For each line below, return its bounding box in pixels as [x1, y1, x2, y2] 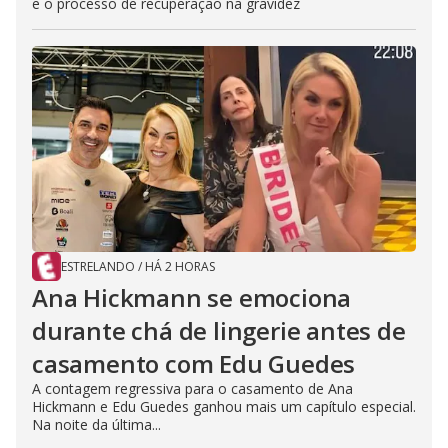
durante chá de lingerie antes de [32, 314, 406, 348]
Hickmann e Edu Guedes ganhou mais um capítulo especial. [32, 397, 416, 417]
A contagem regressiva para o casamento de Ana [32, 379, 353, 399]
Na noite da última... [32, 415, 161, 435]
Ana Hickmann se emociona [32, 281, 352, 315]
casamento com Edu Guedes [32, 347, 356, 381]
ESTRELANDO [61, 258, 135, 276]
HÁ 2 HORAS [145, 258, 215, 276]
